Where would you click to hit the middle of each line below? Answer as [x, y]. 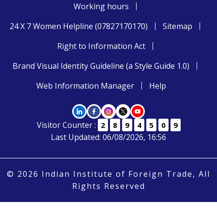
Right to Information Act [101, 46]
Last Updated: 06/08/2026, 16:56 [108, 137]
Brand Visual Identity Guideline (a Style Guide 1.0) [101, 66]
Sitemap [178, 26]
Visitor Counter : [67, 125]
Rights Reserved [108, 186]
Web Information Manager [85, 86]
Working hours [101, 7]
